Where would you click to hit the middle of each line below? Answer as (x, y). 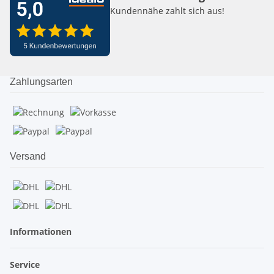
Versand (28, 156)
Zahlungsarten (41, 82)
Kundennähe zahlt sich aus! (167, 11)
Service (26, 265)
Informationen (42, 231)
